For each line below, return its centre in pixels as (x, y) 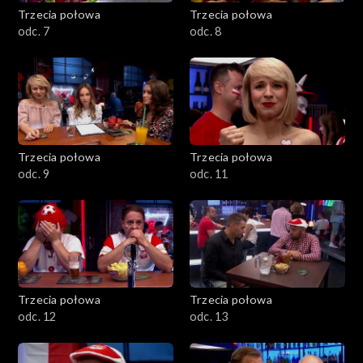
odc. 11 (209, 173)
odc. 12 (37, 316)
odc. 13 (209, 316)
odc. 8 (206, 31)
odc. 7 (34, 31)
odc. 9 (34, 173)
